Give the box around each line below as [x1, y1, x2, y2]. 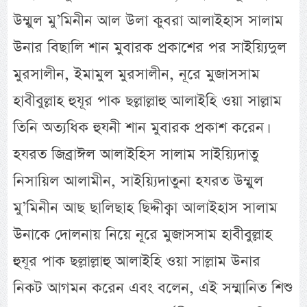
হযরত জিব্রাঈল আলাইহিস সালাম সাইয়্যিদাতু [13, 144, 259, 166]
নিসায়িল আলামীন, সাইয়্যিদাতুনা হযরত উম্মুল [13, 171, 264, 193]
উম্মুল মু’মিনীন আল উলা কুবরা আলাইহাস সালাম [13, 10, 284, 32]
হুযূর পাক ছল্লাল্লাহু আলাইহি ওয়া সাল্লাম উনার [13, 251, 261, 273]
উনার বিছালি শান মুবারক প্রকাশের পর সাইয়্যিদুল [13, 37, 287, 59]
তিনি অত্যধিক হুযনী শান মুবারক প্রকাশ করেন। [13, 117, 267, 139]
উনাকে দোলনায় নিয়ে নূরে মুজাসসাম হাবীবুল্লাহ [13, 224, 273, 246]
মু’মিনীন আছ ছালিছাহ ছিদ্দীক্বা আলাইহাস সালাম [13, 197, 278, 219]
